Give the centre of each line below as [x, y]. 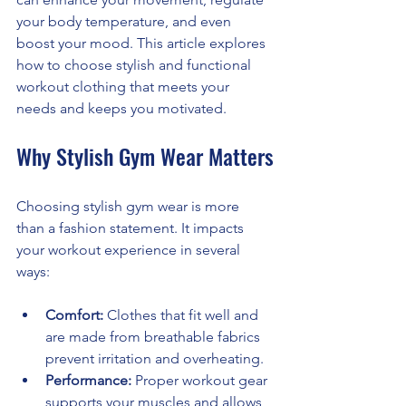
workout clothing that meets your [125, 86]
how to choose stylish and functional [135, 64]
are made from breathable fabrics [155, 336]
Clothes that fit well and [183, 314]
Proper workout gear [201, 380]
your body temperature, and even [126, 21]
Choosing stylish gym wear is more [130, 206]
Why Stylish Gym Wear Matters [145, 155]
